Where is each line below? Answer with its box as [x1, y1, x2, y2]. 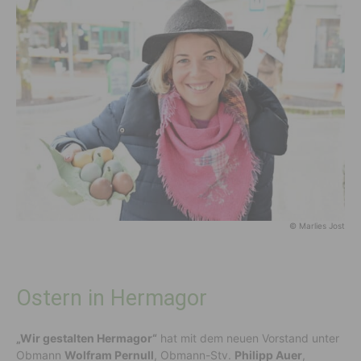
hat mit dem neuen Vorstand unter [157, 330, 339, 345]
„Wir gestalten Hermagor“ [16, 330, 157, 345]
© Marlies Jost [289, 220, 345, 230]
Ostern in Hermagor [16, 284, 207, 311]
